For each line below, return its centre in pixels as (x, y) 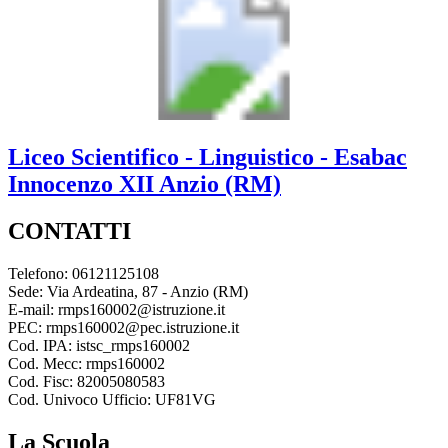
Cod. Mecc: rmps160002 (86, 363)
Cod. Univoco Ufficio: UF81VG (112, 399)
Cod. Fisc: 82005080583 (86, 381)
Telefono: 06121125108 (83, 273)
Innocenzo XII (81, 184)
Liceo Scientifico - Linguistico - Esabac (207, 157)
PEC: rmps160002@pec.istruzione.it (123, 327)
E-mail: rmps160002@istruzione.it (116, 309)
